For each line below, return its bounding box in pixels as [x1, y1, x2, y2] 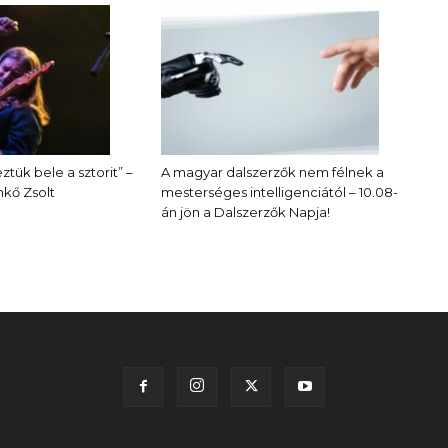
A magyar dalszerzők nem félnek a [160, 164, 384, 180]
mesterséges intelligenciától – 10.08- [160, 184, 398, 200]
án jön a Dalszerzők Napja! [160, 204, 330, 220]
